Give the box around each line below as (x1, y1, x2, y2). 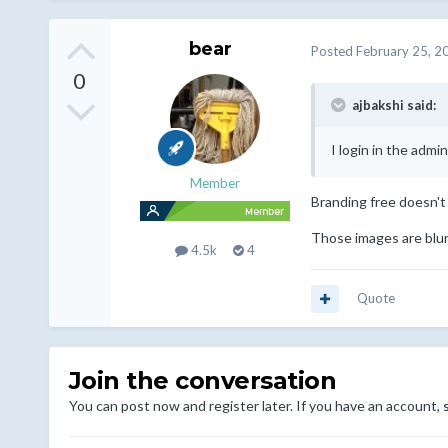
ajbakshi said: (348, 97, 436, 114)
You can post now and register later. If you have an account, (68, 397, 443, 415)
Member (189, 175, 240, 192)
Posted (310, 42, 356, 59)
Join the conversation (68, 366, 337, 396)
